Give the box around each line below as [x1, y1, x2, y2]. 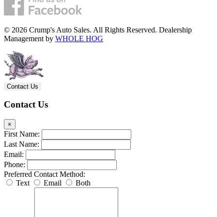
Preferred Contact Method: [4, 170, 85, 179]
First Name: [4, 130, 40, 139]
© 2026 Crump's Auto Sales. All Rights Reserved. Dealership [4, 25, 192, 34]
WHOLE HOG [55, 34, 103, 43]
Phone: [4, 160, 25, 169]
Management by [4, 34, 55, 43]
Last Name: [4, 140, 39, 149]
